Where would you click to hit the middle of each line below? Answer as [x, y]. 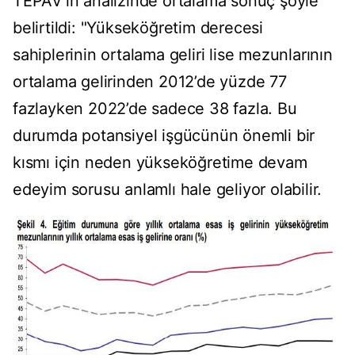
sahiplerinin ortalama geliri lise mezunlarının [173, 55]
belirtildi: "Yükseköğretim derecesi [138, 28]
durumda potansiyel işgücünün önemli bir [164, 136]
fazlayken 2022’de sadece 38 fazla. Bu [155, 109]
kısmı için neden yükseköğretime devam [160, 163]
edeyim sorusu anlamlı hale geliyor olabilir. [168, 190]
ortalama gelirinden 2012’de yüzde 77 [150, 82]
